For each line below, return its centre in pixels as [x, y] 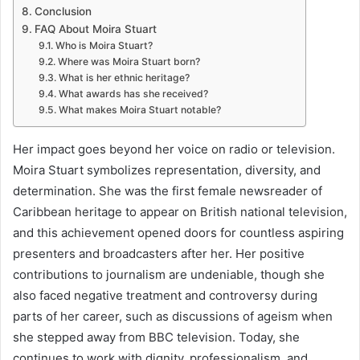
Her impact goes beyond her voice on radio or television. [174, 149]
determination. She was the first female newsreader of [168, 191]
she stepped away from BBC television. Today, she [156, 337]
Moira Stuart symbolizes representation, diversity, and [167, 170]
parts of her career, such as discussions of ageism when [173, 317]
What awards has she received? [133, 94]
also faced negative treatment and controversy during [165, 296]
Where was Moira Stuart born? [129, 62]
